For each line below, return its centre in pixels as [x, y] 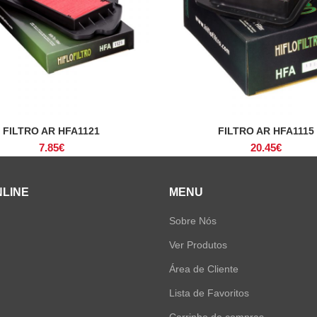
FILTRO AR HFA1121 [51, 131]
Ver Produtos [198, 245]
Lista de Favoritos [209, 293]
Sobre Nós [193, 221]
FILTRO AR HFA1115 [266, 131]
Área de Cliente [204, 269]
